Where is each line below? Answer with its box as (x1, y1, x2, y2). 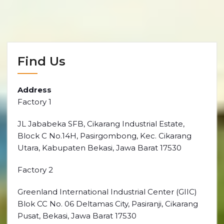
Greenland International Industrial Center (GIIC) (17, 187, 197, 196)
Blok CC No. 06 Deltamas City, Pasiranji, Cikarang (17, 199, 198, 208)
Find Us (17, 54, 65, 68)
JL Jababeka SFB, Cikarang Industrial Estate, (17, 119, 184, 128)
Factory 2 (17, 165, 53, 174)
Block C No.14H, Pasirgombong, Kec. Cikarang (17, 131, 191, 140)
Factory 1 (17, 97, 51, 106)
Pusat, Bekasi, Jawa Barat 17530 (17, 211, 136, 220)
